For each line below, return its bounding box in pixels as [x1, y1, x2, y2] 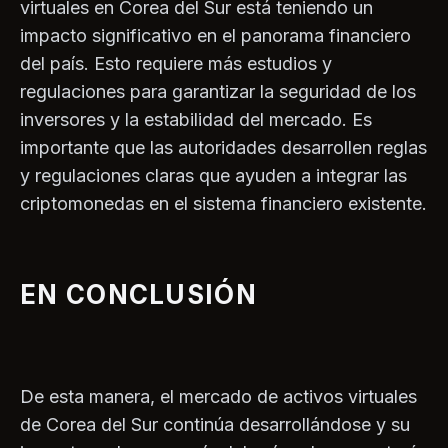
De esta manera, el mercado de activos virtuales [20, 386, 417, 408]
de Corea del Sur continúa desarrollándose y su [20, 414, 410, 436]
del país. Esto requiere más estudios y [20, 53, 332, 75]
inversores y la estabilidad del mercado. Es [20, 109, 372, 131]
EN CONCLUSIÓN [20, 279, 257, 311]
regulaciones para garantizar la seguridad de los [20, 81, 416, 103]
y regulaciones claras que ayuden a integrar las [20, 165, 407, 187]
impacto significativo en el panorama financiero [20, 25, 411, 47]
